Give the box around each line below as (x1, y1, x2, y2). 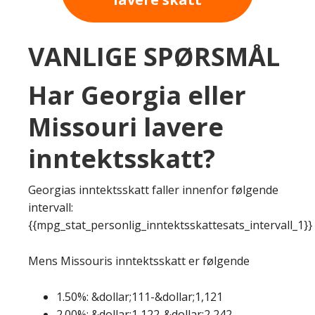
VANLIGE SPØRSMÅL (28, 39, 280, 74)
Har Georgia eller (28, 77, 246, 112)
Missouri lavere (28, 109, 224, 144)
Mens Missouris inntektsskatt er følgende (28, 252, 250, 269)
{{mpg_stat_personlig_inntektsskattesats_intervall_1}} (28, 217, 312, 233)
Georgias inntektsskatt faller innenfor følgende (28, 181, 278, 198)
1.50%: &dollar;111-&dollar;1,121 (56, 288, 223, 304)
